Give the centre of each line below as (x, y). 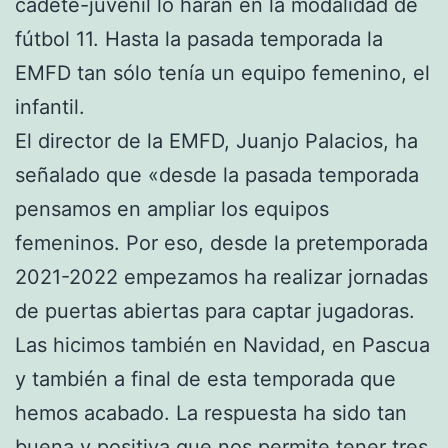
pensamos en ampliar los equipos (172, 208)
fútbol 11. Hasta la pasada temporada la (199, 38)
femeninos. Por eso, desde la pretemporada (221, 242)
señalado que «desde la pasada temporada (217, 174)
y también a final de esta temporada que (205, 378)
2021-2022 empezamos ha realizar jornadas (221, 276)
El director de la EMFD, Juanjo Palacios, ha (216, 140)
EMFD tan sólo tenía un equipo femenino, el (222, 72)
